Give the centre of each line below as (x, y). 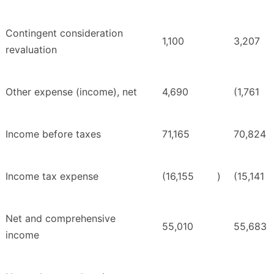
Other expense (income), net (71, 92)
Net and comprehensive (61, 219)
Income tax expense (52, 176)
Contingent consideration (64, 33)
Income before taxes (53, 134)
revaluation (31, 50)
